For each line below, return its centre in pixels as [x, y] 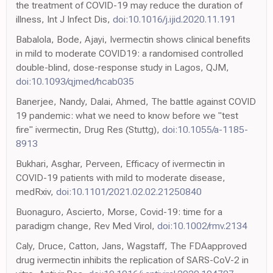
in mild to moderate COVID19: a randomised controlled [129, 54]
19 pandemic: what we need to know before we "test [127, 116]
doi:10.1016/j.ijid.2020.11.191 [174, 19]
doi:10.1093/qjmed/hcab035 [75, 82]
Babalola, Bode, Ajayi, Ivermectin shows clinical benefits [133, 40]
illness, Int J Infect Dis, [64, 19]
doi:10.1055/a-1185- [205, 130]
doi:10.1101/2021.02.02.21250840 [129, 192]
